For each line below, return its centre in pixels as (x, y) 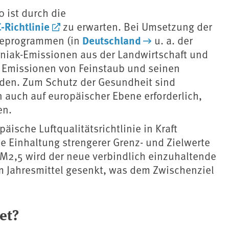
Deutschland (112, 40)
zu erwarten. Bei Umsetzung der (136, 27)
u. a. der (172, 40)
